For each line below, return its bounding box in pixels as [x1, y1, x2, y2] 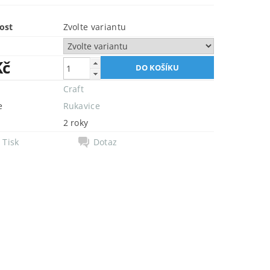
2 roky [63, 117, 89, 128]
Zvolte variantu [63, 21, 127, 33]
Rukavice [63, 100, 101, 111]
